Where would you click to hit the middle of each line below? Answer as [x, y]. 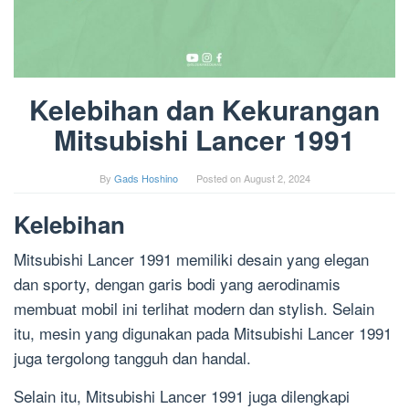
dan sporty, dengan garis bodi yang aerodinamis [177, 284]
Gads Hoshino [146, 178]
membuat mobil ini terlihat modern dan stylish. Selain [194, 309]
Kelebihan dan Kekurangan [204, 110]
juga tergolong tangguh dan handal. [132, 358]
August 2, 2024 [277, 178]
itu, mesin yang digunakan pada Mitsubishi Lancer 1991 [203, 333]
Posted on [220, 178]
